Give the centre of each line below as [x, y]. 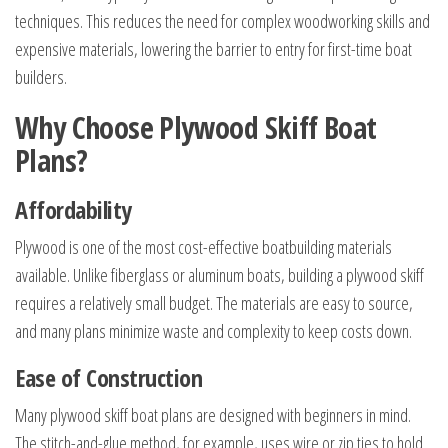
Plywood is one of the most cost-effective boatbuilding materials [203, 247]
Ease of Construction [109, 377]
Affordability [73, 209]
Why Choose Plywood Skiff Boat [196, 127]
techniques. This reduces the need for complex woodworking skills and [222, 21]
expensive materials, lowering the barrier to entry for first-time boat [213, 49]
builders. [41, 77]
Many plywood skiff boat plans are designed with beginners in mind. [213, 415]
